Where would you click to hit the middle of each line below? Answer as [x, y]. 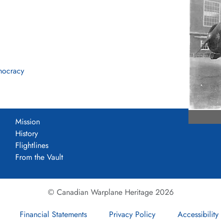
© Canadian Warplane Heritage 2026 [110, 192]
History [27, 133]
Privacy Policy [132, 214]
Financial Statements [53, 214]
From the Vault [39, 157]
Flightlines [32, 145]
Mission [28, 121]
